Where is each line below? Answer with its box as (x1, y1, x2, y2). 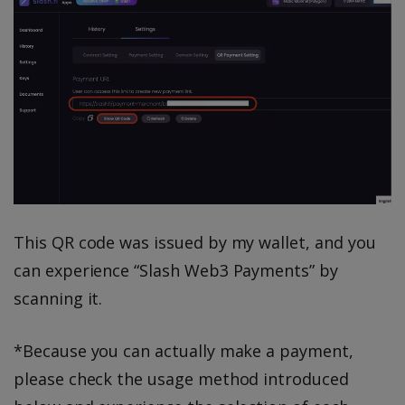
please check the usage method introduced (14, 368, 349, 391)
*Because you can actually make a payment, (14, 340, 353, 363)
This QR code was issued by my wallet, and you (14, 231, 376, 254)
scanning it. (14, 287, 103, 310)
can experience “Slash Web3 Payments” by (14, 259, 338, 282)
